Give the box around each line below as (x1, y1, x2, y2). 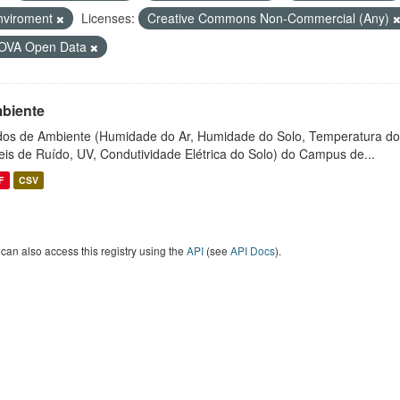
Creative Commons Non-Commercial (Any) (147, 9, 393, 27)
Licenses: (81, 9, 135, 27)
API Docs (230, 243, 275, 258)
